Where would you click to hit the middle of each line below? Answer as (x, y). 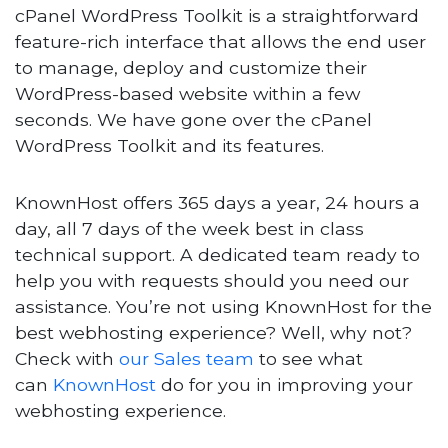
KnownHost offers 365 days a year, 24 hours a (218, 202)
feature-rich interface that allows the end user (221, 41)
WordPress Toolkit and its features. (170, 145)
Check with (67, 358)
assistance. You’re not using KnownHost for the (224, 306)
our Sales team (187, 358)
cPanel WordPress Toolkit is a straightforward (217, 15)
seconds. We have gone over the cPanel (194, 119)
